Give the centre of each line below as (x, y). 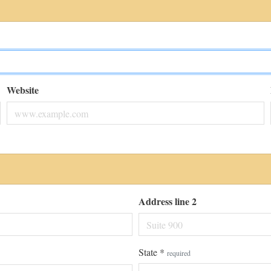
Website (23, 90)
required (179, 253)
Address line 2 (168, 201)
